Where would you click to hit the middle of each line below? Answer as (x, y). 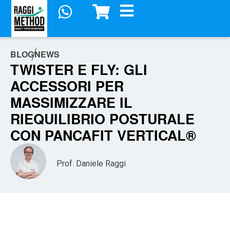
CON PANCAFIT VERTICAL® (103, 135)
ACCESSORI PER (67, 86)
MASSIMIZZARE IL (71, 102)
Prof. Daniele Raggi (91, 164)
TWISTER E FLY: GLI (79, 70)
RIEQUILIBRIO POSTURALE (102, 119)
